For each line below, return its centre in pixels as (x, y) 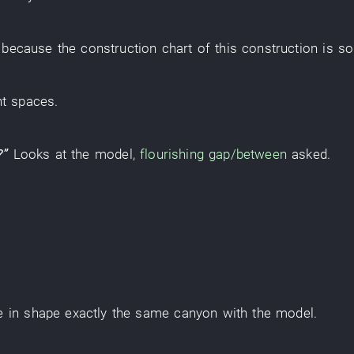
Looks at (40, 154)
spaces (33, 101)
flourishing (172, 154)
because (27, 48)
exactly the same (117, 313)
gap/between (248, 154)
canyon (196, 313)
